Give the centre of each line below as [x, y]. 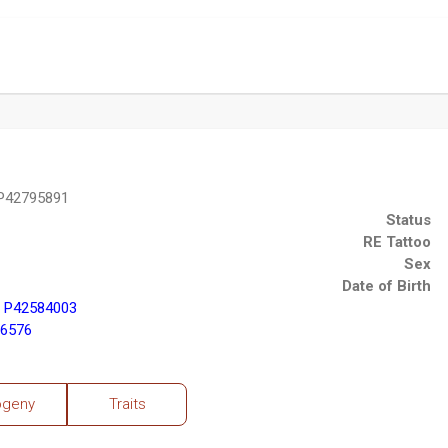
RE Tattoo [397, 242]
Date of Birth [387, 286]
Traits [127, 404]
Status [409, 220]
